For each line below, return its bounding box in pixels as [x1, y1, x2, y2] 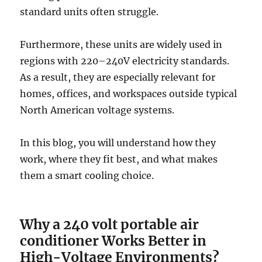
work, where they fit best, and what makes [20, 153, 218, 165]
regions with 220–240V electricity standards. [20, 54, 230, 67]
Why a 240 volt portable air [20, 215, 199, 233]
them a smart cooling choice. [20, 169, 154, 181]
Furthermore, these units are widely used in [20, 38, 223, 50]
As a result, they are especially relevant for [20, 71, 216, 83]
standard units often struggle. [20, 5, 159, 18]
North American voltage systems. [20, 104, 175, 116]
